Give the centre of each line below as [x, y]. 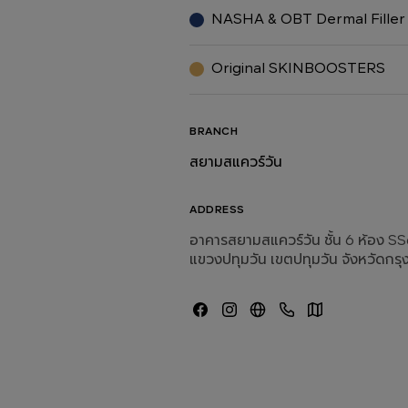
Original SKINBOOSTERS [298, 69]
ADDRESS [217, 210]
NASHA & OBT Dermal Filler [308, 20]
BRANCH [214, 132]
